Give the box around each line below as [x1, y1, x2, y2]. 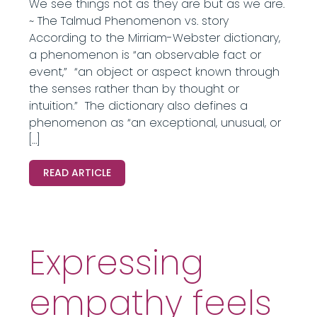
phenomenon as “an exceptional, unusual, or [28, 115, 281, 131]
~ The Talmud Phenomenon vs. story [28, 13, 229, 29]
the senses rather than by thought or [28, 81, 239, 97]
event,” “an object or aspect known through [28, 64, 279, 80]
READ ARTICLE [42, 166, 111, 180]
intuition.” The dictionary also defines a [28, 98, 248, 114]
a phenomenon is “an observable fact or [28, 47, 261, 63]
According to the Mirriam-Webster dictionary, [28, 30, 280, 46]
